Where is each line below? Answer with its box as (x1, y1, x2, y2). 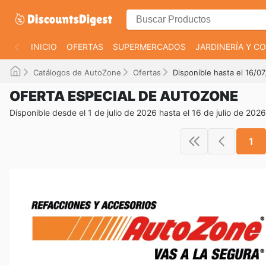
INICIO (31, 42, 57, 52)
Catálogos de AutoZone (33, 68, 121, 77)
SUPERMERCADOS (113, 42, 186, 52)
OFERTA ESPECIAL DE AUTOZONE (9, 88, 238, 104)
